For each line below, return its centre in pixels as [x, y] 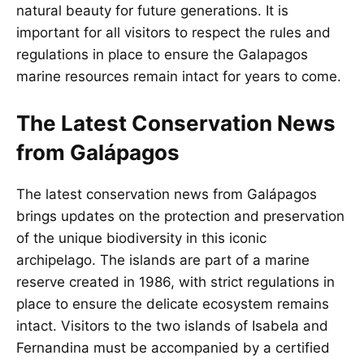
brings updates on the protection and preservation [180, 216]
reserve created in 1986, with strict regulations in [175, 282]
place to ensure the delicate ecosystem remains [173, 303]
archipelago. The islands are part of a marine [163, 260]
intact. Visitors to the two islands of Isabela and [172, 325]
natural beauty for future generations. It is [152, 11]
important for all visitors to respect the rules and [173, 33]
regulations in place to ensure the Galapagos [162, 55]
